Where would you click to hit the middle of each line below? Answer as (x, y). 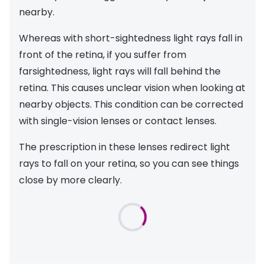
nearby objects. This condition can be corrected (131, 104)
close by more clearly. (70, 180)
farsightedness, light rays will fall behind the (120, 71)
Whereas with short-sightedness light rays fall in (131, 38)
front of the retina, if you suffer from (103, 54)
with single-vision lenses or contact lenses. (118, 121)
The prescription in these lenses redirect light (125, 147)
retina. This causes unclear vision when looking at (132, 88)
